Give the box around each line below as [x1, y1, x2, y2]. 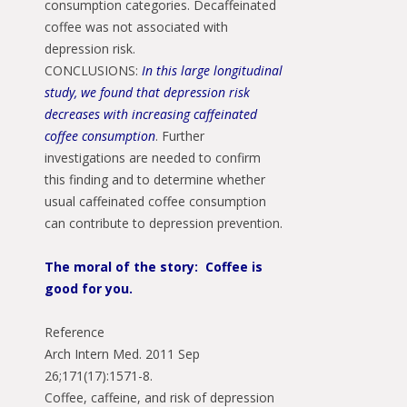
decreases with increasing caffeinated [45, 105, 257, 123]
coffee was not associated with [45, 18, 228, 35]
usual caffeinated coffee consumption [45, 193, 266, 210]
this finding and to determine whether [45, 171, 265, 188]
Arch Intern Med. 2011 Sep [45, 345, 200, 362]
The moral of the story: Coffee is [45, 258, 263, 275]
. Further [155, 127, 204, 144]
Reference [45, 323, 104, 341]
